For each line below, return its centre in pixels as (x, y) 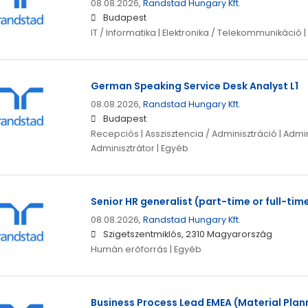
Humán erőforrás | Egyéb (146, 250)
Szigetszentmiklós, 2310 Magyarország (187, 234)
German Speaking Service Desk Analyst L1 (194, 86)
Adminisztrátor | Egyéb (139, 148)
